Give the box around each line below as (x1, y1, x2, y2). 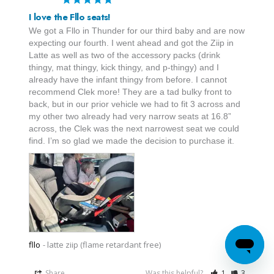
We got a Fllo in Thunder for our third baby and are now (29, 25, 245, 35)
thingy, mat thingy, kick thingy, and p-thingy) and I (29, 62, 219, 72)
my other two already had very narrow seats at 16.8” (29, 111, 231, 121)
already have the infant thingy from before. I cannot (29, 74, 227, 84)
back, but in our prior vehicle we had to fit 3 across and (29, 98, 240, 109)
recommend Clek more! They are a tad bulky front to (29, 86, 232, 97)
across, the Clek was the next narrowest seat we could (29, 123, 239, 133)
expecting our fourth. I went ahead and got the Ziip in (29, 37, 234, 48)
